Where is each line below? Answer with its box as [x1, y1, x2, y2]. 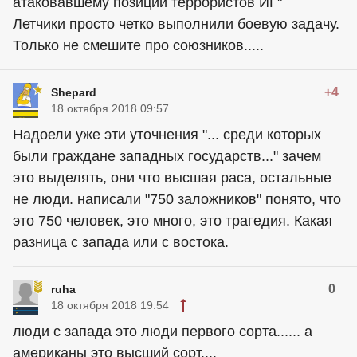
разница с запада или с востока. [13, 234, 229, 251]
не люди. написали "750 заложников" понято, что [13, 191, 341, 208]
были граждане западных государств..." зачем [13, 148, 321, 165]
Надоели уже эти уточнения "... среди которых [13, 127, 321, 143]
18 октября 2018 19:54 [51, 299, 169, 312]
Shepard [51, 86, 96, 100]
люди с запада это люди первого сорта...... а [13, 324, 312, 340]
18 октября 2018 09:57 [51, 102, 169, 116]
